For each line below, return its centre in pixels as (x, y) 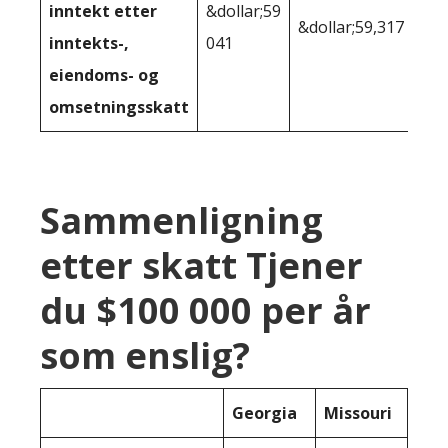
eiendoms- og (104, 75)
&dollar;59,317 (351, 27)
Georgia (264, 413)
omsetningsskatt (119, 107)
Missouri (358, 413)
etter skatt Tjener (201, 266)
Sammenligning (181, 221)
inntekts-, (89, 43)
